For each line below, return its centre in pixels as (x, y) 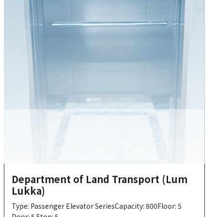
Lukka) (28, 190)
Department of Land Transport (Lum (99, 179)
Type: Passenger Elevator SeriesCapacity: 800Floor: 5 (96, 206)
